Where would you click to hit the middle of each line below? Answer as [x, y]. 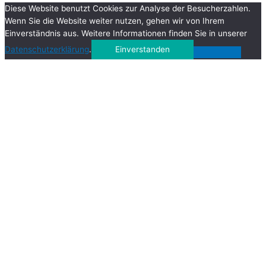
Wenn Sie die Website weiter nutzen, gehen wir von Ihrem [115, 21]
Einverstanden [142, 50]
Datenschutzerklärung [47, 50]
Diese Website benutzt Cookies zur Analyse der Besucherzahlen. [128, 9]
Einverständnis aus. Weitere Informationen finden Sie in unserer [126, 34]
